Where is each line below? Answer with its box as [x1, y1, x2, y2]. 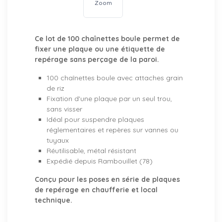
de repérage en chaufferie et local [35, 185, 158, 195]
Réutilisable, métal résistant [47, 146, 136, 156]
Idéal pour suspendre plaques [47, 115, 144, 124]
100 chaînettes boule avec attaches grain [47, 73, 183, 83]
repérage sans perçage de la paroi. [35, 55, 159, 64]
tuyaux [47, 136, 69, 145]
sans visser [47, 105, 82, 114]
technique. [35, 196, 72, 205]
